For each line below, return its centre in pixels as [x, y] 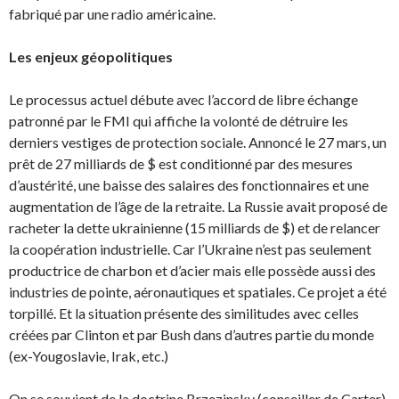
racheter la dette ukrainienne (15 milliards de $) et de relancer [195, 228]
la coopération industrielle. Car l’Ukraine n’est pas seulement [190, 249]
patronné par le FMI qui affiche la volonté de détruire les [179, 121]
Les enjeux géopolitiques [91, 57]
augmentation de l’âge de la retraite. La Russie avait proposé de [198, 206]
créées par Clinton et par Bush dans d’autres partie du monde [191, 334]
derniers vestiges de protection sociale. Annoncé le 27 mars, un [198, 142]
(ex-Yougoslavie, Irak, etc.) [89, 356]
